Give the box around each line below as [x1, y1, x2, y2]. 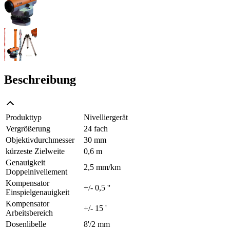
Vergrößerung [6, 124, 50, 133]
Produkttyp [6, 113, 42, 122]
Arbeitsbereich [6, 208, 53, 218]
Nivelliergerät [84, 113, 128, 122]
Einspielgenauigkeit [6, 188, 69, 197]
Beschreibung [4, 73, 76, 87]
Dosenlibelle [6, 220, 46, 229]
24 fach [84, 124, 108, 133]
